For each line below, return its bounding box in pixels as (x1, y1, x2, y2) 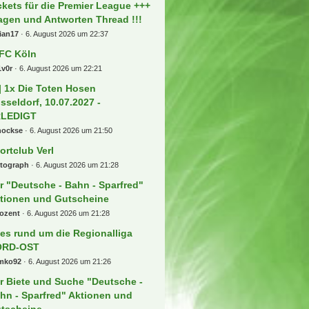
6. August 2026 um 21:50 (30, 126, 113, 134)
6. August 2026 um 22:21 (19, 63, 103, 72)
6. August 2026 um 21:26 (28, 257, 112, 266)
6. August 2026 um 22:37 (26, 29, 109, 38)
